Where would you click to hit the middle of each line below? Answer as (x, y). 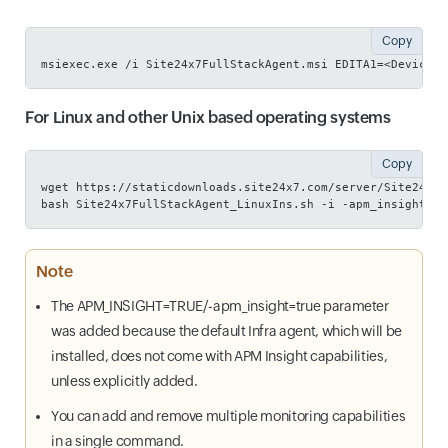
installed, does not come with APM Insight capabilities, (219, 356)
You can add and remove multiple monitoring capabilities (228, 416)
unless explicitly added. (124, 381)
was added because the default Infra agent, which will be (226, 331)
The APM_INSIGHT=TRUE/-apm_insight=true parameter (220, 306)
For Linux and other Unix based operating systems (208, 117)
